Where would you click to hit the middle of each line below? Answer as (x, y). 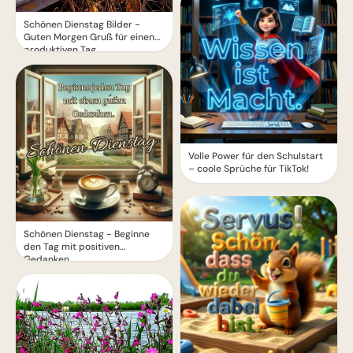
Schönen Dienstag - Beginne (87, 234)
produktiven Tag (60, 50)
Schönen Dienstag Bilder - (82, 25)
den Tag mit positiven (72, 247)
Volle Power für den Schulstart (256, 156)
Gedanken (46, 260)
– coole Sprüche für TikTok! (249, 168)
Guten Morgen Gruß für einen (89, 37)
